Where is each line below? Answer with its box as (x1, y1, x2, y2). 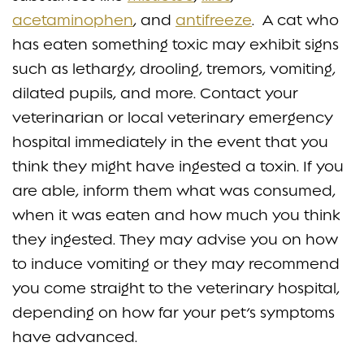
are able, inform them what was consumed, (12, 181, 336, 199)
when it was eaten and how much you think (12, 206, 340, 223)
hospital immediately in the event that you (12, 132, 328, 150)
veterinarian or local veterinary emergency (12, 108, 333, 126)
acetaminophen (12, 11, 133, 28)
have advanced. (12, 327, 137, 345)
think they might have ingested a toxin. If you (12, 157, 344, 175)
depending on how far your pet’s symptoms (12, 303, 335, 321)
